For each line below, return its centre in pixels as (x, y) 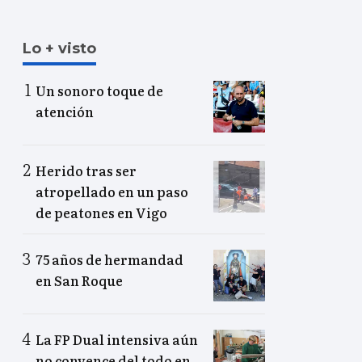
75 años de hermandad (109, 260)
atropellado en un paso (112, 192)
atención (65, 112)
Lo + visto (59, 49)
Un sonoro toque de (99, 91)
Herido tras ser (86, 171)
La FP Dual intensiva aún (117, 340)
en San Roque (79, 281)
